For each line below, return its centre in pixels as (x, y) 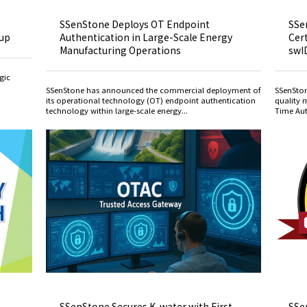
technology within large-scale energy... (117, 110)
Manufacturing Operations (121, 50)
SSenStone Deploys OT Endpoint (135, 24)
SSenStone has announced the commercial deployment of (153, 89)
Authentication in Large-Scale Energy (146, 37)
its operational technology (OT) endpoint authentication (151, 100)
